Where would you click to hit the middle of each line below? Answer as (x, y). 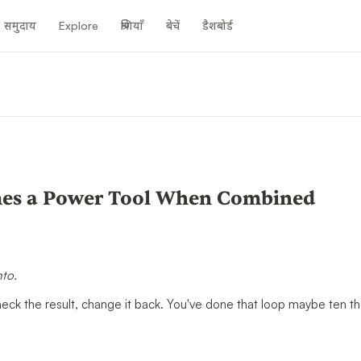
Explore (79, 25)
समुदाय (21, 25)
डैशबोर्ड (218, 25)
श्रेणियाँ (133, 25)
